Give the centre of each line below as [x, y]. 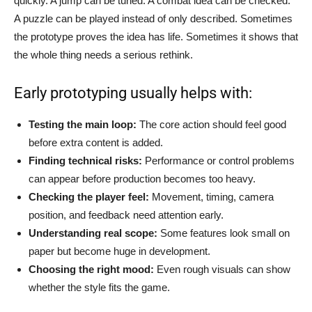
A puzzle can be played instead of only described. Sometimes [153, 18]
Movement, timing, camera [211, 196]
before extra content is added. [96, 142]
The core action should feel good [211, 124]
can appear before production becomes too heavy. [142, 178]
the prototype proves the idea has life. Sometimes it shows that [156, 36]
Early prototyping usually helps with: [133, 93]
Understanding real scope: [93, 233]
